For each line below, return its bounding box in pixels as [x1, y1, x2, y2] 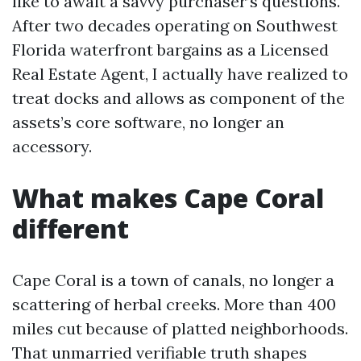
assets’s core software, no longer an [12, 112, 284, 132]
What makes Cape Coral [12, 180, 324, 215]
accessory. [12, 136, 92, 156]
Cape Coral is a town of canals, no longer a [12, 270, 334, 290]
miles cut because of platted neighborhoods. [12, 318, 348, 338]
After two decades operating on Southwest [12, 15, 338, 35]
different [12, 211, 129, 246]
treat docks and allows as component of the [12, 88, 345, 108]
